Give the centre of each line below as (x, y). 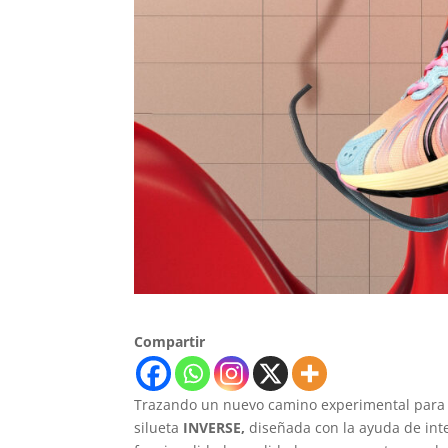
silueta (159, 428)
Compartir (170, 342)
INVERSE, (216, 428)
